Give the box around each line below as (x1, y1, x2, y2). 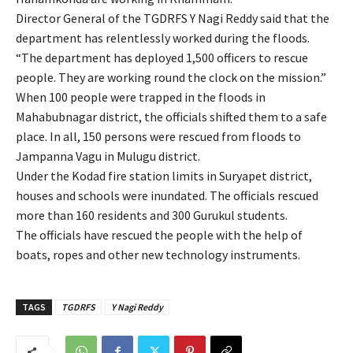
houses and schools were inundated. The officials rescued (16, 188, 318, 204)
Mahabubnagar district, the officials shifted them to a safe (16, 109, 327, 125)
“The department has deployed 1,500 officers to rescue (16, 50, 308, 66)
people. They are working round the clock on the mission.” (16, 69, 326, 86)
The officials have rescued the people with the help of (16, 227, 303, 243)
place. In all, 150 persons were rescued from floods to (16, 128, 301, 145)
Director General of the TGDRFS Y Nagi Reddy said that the (16, 10, 329, 27)
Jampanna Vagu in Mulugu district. (16, 148, 200, 165)
